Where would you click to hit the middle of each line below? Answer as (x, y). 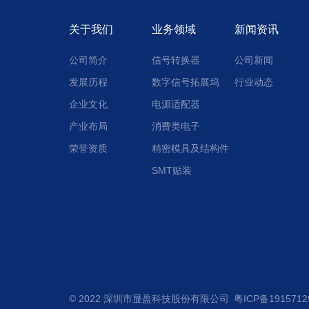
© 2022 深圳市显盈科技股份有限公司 (151, 299)
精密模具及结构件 (190, 148)
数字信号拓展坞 (186, 82)
